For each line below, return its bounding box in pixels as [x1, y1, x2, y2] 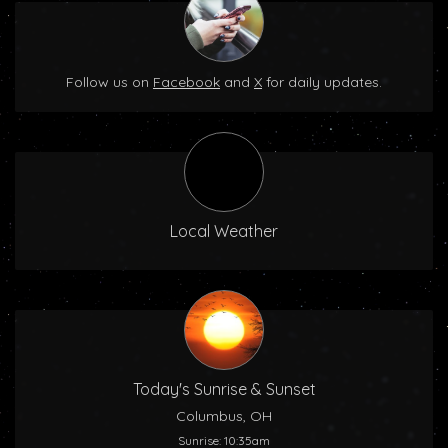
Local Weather [170, 221, 278, 241]
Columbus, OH [176, 407, 272, 425]
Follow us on [66, 73, 153, 91]
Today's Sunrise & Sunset [132, 379, 316, 399]
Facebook [153, 73, 220, 91]
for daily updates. [262, 73, 382, 91]
